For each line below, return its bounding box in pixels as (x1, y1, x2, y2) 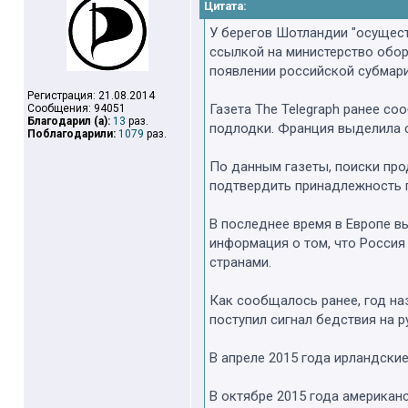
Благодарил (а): (27, 115, 110, 127)
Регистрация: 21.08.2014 (27, 89, 155, 102)
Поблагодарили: (27, 127, 116, 140)
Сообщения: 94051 (27, 102, 126, 115)
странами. (209, 254, 271, 270)
